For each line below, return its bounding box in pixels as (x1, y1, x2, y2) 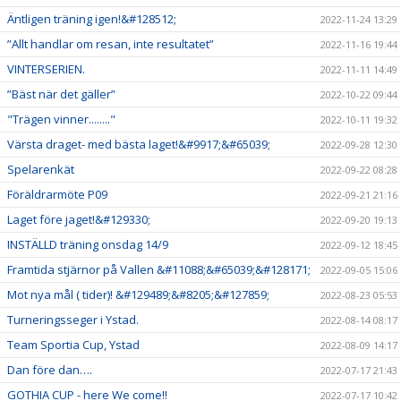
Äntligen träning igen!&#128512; (7, 11, 176, 27)
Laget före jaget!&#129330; (7, 211, 150, 227)
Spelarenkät (7, 161, 74, 177)
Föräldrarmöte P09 (7, 186, 107, 202)
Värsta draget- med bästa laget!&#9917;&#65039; (7, 136, 270, 152)
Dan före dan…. (7, 362, 92, 378)
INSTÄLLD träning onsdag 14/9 (7, 236, 168, 252)
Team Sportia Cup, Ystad (7, 337, 140, 353)
